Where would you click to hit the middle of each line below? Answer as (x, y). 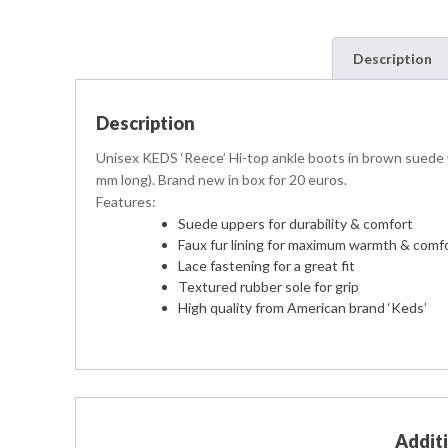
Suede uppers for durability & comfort (295, 223)
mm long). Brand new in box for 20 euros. (221, 179)
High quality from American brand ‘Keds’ (302, 307)
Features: (126, 201)
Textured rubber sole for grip (268, 286)
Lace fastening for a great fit (266, 265)
